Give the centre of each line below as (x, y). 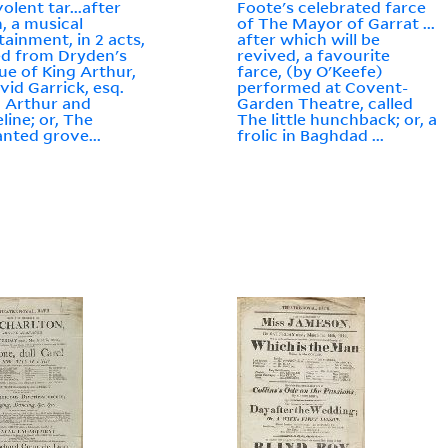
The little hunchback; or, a (337, 119)
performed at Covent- (323, 87)
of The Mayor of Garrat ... (336, 23)
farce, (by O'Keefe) (310, 71)
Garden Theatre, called (325, 103)
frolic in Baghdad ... (311, 135)
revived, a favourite (314, 55)
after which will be (309, 39)
